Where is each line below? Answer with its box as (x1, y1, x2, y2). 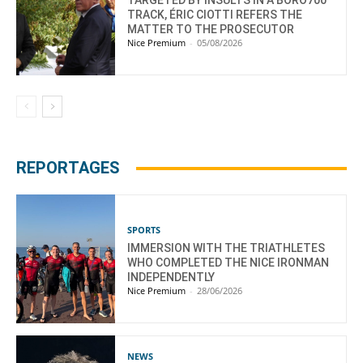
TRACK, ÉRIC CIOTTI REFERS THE (127, 7, 303, 21)
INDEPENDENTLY (127, 270, 216, 284)
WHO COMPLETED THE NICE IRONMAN (127, 255, 330, 269)
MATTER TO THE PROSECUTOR (127, 22, 295, 36)
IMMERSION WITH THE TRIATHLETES (127, 241, 326, 254)
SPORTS (127, 223, 161, 236)
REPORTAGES (16, 158, 120, 178)
